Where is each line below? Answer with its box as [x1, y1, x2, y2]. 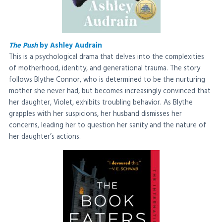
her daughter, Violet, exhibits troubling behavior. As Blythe [9, 97, 193, 109]
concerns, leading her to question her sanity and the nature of [9, 120, 206, 132]
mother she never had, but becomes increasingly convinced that [9, 86, 211, 98]
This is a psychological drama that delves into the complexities [9, 52, 204, 63]
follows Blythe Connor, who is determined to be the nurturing [9, 74, 205, 86]
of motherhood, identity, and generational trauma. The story [9, 63, 200, 75]
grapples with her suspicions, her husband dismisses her [9, 109, 182, 120]
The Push [9, 40, 38, 52]
